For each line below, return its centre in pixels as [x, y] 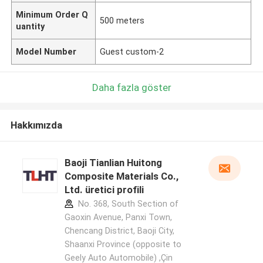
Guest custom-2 [132, 51]
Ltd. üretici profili [104, 190]
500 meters [122, 20]
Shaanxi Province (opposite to [123, 245]
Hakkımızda [36, 125]
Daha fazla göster [131, 87]
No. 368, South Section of [127, 204]
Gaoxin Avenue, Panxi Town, [118, 218]
